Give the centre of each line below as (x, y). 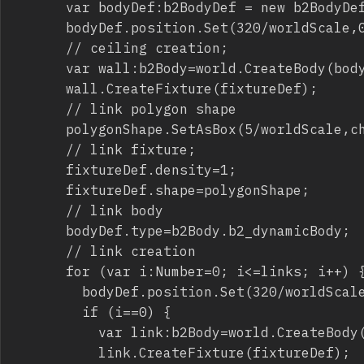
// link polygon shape (41, 108)
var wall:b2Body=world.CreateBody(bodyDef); (41, 67)
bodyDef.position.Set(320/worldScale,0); (41, 27)
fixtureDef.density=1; (41, 169)
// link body (41, 210)
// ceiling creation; (41, 47)
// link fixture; (41, 149)
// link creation (41, 250)
